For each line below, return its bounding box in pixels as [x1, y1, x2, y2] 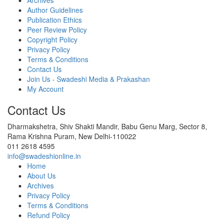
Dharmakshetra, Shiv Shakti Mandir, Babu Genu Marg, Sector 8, [7, 121, 207, 131]
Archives [27, 180, 54, 190]
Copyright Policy [27, 34, 77, 44]
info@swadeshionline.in [7, 150, 81, 161]
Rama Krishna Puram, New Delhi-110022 [7, 131, 136, 141]
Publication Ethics [27, 14, 82, 25]
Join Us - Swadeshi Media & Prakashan [27, 74, 150, 84]
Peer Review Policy [27, 24, 87, 35]
